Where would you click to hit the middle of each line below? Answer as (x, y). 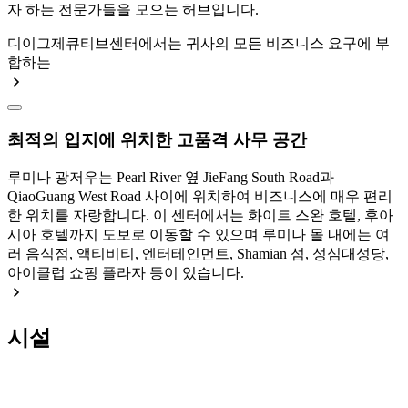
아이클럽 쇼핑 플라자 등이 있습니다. (126, 273)
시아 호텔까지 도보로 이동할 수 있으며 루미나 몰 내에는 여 (199, 235)
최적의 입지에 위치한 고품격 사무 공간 (157, 139)
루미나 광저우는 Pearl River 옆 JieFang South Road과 (171, 178)
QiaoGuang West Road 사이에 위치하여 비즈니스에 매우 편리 (200, 197)
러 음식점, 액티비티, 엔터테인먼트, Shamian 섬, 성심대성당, (198, 254)
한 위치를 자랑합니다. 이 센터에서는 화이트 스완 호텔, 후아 (200, 216)
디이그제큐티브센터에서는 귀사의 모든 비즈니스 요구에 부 (199, 43)
